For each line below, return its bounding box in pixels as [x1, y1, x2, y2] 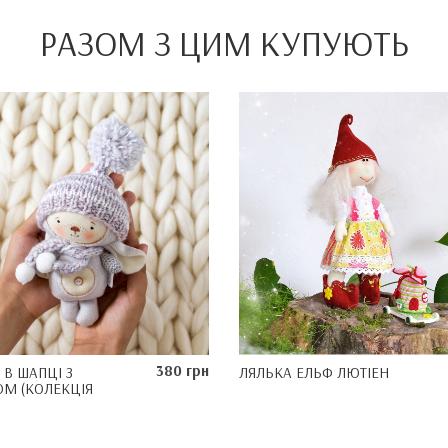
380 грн [156, 360, 209, 380]
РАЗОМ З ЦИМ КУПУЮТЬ [39, 21, 409, 65]
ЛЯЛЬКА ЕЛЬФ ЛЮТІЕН [239, 362, 389, 382]
